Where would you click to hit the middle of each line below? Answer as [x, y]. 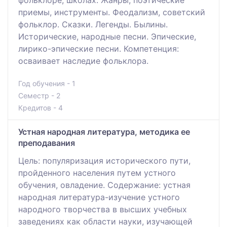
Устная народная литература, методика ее [104, 131]
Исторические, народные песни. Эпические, [107, 36]
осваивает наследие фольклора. [83, 61]
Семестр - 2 [39, 95]
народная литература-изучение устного [99, 197]
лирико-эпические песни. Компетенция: [99, 48]
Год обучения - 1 [47, 83]
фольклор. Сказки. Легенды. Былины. [93, 24]
